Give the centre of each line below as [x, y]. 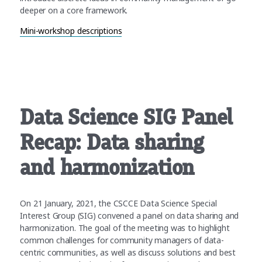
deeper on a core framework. [74, 11]
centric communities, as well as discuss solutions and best [128, 253]
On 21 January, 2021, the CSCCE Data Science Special [118, 204]
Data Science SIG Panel [127, 118]
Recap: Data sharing [112, 143]
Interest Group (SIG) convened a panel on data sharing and [130, 216]
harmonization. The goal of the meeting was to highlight [125, 228]
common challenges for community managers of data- [122, 240]
